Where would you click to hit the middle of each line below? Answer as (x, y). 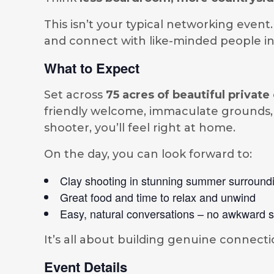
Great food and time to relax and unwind (158, 197)
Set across (75, 94)
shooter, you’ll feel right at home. (140, 128)
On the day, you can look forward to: (148, 154)
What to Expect (92, 68)
